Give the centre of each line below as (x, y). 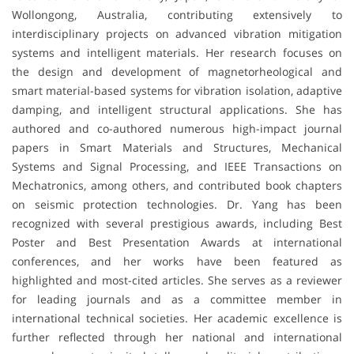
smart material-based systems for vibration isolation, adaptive (177, 90)
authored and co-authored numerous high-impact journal (177, 128)
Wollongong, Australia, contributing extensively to (177, 14)
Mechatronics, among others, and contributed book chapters (177, 185)
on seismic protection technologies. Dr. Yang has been (177, 204)
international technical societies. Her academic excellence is (177, 318)
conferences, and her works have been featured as (177, 261)
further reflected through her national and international (177, 337)
